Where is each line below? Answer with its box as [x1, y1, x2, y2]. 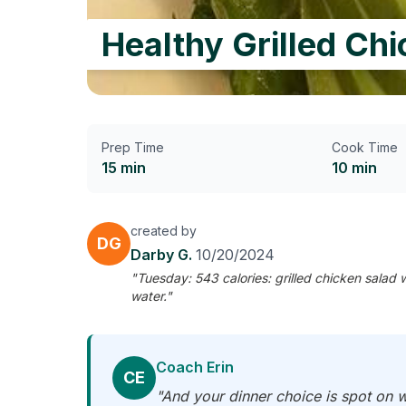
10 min [332, 159, 377, 177]
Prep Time [101, 140, 164, 155]
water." [130, 288, 172, 304]
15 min [101, 159, 146, 177]
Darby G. [130, 246, 196, 264]
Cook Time [332, 140, 398, 155]
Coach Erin [156, 358, 234, 376]
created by [130, 223, 197, 238]
